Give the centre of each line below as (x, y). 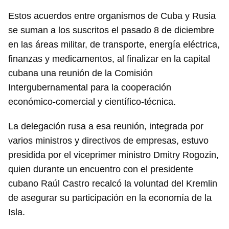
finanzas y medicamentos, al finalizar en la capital (109, 59)
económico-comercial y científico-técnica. (92, 102)
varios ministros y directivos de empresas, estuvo (108, 141)
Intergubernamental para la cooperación (90, 87)
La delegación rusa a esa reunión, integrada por (106, 126)
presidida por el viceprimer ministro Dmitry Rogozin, (113, 155)
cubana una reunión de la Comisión (81, 73)
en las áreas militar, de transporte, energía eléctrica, (114, 44)
